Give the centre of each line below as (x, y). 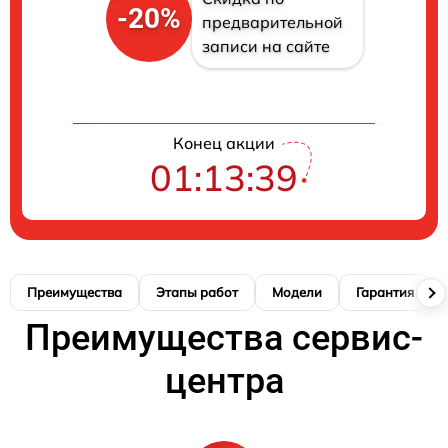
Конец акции (224, 143)
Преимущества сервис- (224, 338)
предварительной (272, 22)
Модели (297, 292)
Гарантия (385, 292)
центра (224, 381)
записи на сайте (265, 46)
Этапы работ (197, 292)
